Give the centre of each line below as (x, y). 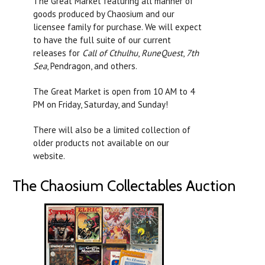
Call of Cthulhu (110, 53)
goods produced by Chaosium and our (104, 14)
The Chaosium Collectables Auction (124, 186)
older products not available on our (101, 143)
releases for (58, 53)
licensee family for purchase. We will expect (117, 27)
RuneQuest (162, 53)
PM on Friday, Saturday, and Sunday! (101, 105)
